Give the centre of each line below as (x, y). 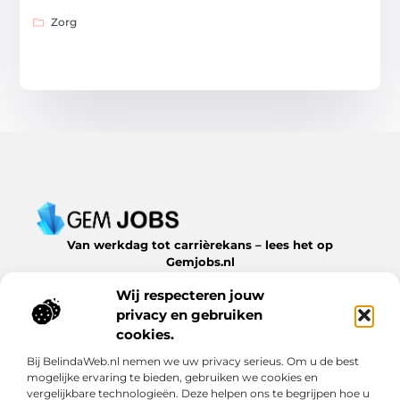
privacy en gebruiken (189, 314)
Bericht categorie (95, 333)
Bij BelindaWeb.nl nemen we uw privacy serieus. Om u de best (193, 361)
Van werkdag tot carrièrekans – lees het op (200, 244)
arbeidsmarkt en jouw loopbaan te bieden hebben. (200, 295)
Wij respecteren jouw (190, 295)
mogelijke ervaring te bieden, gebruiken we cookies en (172, 377)
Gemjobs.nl (200, 261)
